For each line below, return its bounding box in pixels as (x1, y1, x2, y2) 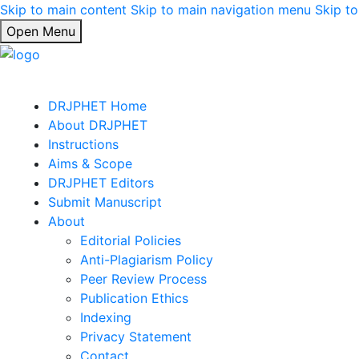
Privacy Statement (80, 328, 192, 345)
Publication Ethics (80, 289, 188, 306)
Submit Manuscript (48, 193, 162, 210)
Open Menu (6, 23, 75, 39)
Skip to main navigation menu (131, 2, 311, 18)
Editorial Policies (80, 232, 181, 248)
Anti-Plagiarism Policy (80, 251, 213, 268)
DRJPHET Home (48, 97, 147, 114)
